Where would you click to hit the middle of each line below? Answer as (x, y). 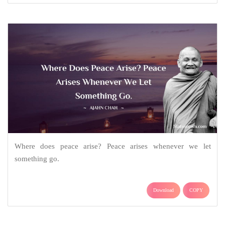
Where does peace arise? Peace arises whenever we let (113, 146)
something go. (37, 158)
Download (163, 190)
